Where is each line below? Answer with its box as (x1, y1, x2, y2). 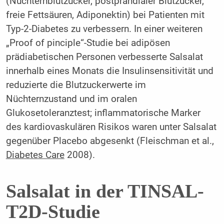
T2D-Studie (5, 200, 100, 222)
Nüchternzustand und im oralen (5, 93, 137, 105)
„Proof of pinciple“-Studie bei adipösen (5, 37, 170, 49)
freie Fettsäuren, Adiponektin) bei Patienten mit (5, 9, 204, 21)
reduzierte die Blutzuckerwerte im (5, 79, 146, 91)
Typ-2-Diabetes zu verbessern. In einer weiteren (5, 23, 202, 35)
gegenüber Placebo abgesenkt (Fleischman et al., (5, 135, 214, 147)
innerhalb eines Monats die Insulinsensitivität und (5, 65, 213, 77)
